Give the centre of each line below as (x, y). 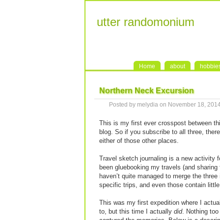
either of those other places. (139, 141)
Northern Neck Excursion (147, 91)
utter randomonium (146, 22)
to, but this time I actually (137, 211)
